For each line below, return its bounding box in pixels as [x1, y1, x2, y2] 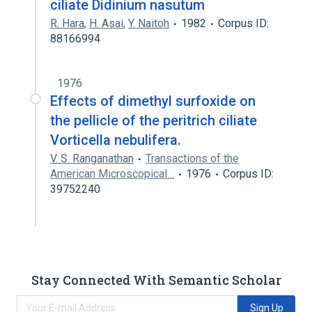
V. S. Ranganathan [50, 152, 134, 165]
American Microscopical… [50, 167, 174, 180]
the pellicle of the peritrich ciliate [50, 112, 257, 129]
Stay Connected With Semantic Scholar [31, 271, 281, 288]
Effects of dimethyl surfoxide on [50, 93, 256, 109]
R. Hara [50, 17, 84, 30]
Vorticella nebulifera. [50, 132, 181, 148]
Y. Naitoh [128, 17, 169, 30]
